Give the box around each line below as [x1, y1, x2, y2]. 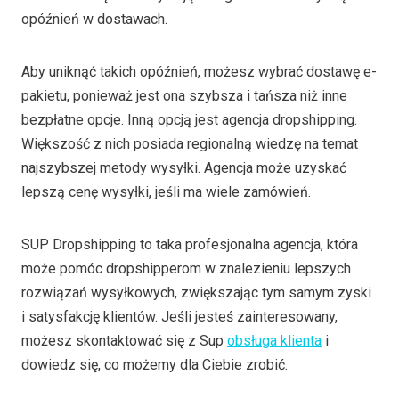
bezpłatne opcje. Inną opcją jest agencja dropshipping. [21, 111, 357, 129]
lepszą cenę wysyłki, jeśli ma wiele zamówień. [21, 183, 311, 201]
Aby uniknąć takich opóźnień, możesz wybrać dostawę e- [21, 63, 377, 81]
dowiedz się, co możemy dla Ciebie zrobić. [21, 356, 288, 374]
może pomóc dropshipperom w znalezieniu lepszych [21, 260, 351, 278]
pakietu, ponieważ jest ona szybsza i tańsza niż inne [21, 87, 347, 105]
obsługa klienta [227, 332, 322, 350]
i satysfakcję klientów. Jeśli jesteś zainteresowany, [21, 308, 338, 326]
